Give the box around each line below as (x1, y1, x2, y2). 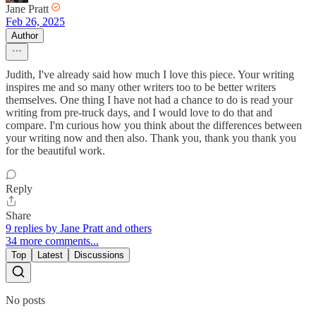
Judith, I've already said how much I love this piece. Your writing (6, 68, 294, 81)
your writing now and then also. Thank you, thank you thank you (6, 132, 296, 145)
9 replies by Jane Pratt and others (6, 222, 152, 235)
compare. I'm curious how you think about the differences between (6, 119, 302, 132)
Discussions (74, 250, 124, 261)
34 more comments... (6, 235, 99, 248)
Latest (37, 250, 63, 261)
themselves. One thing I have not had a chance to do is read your (6, 94, 293, 107)
